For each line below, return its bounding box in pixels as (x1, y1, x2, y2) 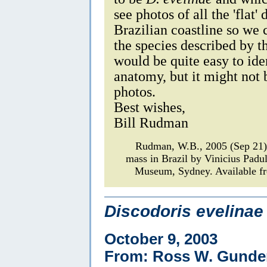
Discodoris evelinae (104, 201, 263, 221)
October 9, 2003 (104, 230, 218, 247)
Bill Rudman (114, 114, 188, 131)
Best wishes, (114, 98, 185, 115)
